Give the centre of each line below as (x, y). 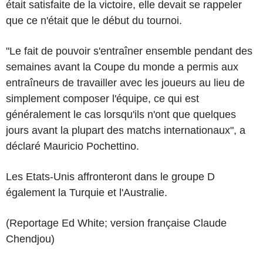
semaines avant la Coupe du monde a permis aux (122, 67)
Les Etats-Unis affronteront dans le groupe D (110, 176)
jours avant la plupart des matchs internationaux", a (126, 130)
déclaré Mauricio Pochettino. (73, 146)
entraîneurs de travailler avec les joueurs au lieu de (125, 82)
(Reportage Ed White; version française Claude (116, 223)
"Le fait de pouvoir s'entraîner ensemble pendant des (129, 51)
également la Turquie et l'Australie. (87, 192)
